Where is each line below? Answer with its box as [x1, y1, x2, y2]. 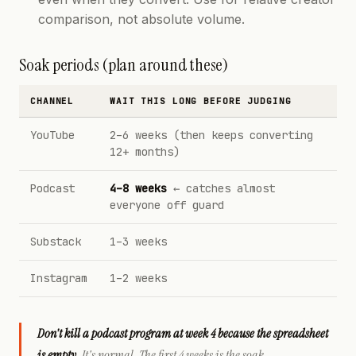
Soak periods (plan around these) [19, 53, 228, 76]
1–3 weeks [110, 234, 167, 249]
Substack [30, 234, 81, 249]
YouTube [30, 128, 75, 142]
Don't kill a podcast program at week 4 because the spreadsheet [37, 325, 328, 342]
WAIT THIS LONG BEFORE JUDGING [110, 95, 292, 106]
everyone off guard [110, 198, 224, 212]
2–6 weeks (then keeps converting [110, 128, 313, 142]
